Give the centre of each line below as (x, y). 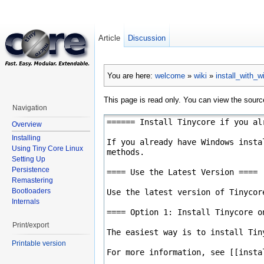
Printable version (39, 243)
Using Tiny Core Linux (47, 149)
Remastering (32, 181)
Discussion (147, 38)
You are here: (131, 75)
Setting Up (29, 159)
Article (110, 38)
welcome (170, 75)
